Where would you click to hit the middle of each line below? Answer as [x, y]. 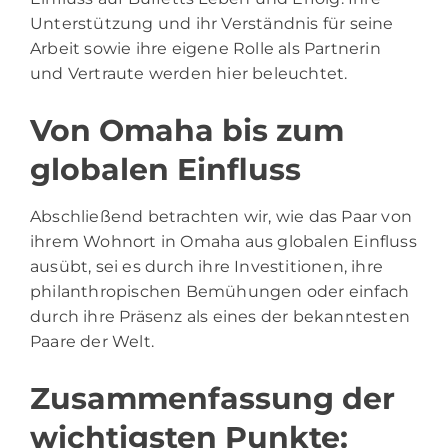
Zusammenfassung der [212, 399]
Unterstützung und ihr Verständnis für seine [212, 24]
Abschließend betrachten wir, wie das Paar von [221, 217]
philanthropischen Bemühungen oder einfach [220, 292]
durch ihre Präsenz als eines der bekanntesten [220, 317]
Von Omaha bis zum [187, 131]
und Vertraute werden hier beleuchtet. [189, 74]
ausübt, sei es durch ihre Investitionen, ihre [207, 267]
